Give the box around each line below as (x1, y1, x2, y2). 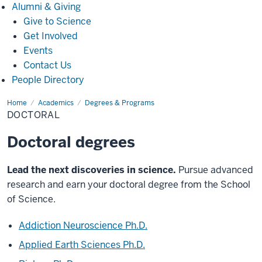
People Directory (12, 74, 84, 86)
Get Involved (23, 30, 78, 42)
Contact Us (23, 59, 71, 71)
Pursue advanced (176, 164, 253, 176)
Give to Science (23, 15, 91, 27)
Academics (38, 98, 74, 108)
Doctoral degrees (7, 132, 135, 152)
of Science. (7, 193, 56, 205)
